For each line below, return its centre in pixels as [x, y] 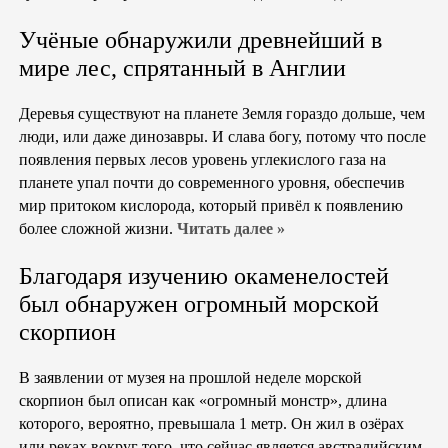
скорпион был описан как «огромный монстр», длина [203, 401]
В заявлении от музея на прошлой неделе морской [190, 378]
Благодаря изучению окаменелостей [204, 276]
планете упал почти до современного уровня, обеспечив [212, 183]
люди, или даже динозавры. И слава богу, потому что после [222, 137]
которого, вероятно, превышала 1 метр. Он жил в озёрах [211, 424]
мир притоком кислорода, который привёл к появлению [211, 206]
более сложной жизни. [98, 229]
